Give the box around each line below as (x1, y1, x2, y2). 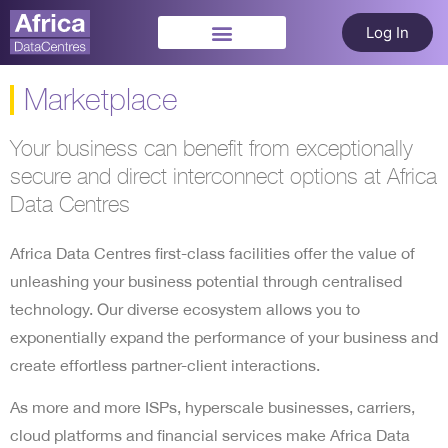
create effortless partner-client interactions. (10, 355, 320, 374)
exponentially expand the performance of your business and (10, 327, 438, 346)
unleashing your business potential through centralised (10, 271, 402, 290)
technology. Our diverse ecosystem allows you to (10, 299, 360, 318)
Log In (366, 23, 410, 43)
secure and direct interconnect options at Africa (10, 164, 437, 190)
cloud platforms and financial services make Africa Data (10, 426, 410, 445)
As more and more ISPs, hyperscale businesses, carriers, (10, 398, 415, 417)
